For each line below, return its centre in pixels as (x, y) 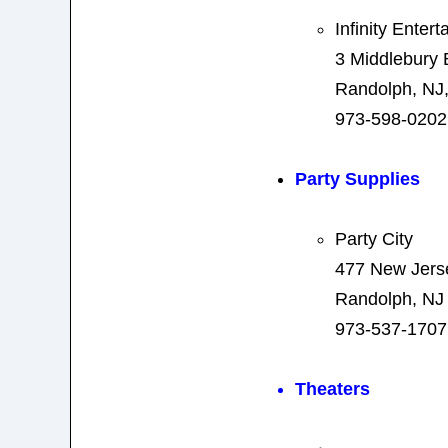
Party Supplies (357, 178)
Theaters (332, 388)
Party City (373, 238)
